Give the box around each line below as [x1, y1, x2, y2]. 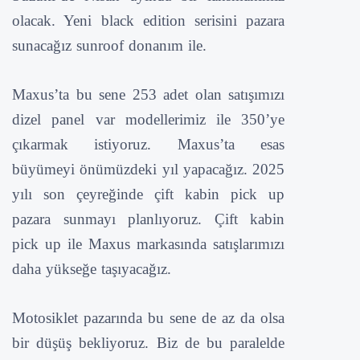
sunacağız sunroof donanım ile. [12, 36, 207, 54]
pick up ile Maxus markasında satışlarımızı [12, 235, 285, 252]
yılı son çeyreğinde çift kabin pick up [12, 185, 285, 202]
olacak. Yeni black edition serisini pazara [12, 11, 285, 29]
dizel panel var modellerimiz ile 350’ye [12, 110, 285, 128]
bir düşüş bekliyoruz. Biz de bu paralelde [12, 333, 285, 351]
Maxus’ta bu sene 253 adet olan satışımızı [12, 85, 285, 103]
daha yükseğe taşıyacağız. [12, 260, 171, 277]
